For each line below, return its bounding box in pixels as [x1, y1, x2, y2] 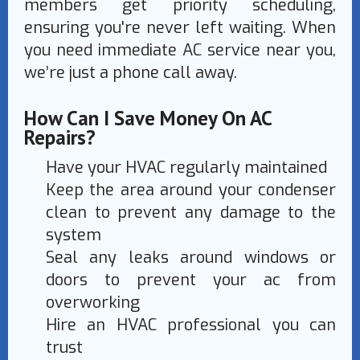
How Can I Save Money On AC [24, 105, 272, 132]
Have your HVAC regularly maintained [46, 157, 327, 179]
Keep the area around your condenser [46, 179, 336, 202]
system [46, 224, 101, 247]
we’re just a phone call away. [24, 62, 237, 84]
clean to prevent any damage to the [46, 202, 336, 224]
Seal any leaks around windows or [46, 247, 336, 269]
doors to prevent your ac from [46, 269, 336, 292]
